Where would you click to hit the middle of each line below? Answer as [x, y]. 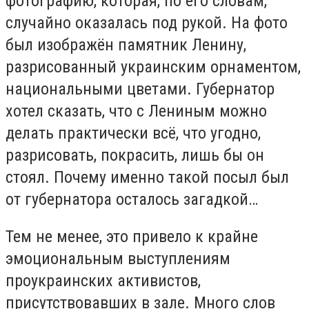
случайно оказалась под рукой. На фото [147, 23]
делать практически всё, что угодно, [133, 133]
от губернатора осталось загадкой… [132, 200]
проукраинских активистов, [103, 280]
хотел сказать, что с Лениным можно [136, 111]
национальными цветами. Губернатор [140, 89]
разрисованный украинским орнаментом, [153, 67]
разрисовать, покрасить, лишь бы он [135, 156]
